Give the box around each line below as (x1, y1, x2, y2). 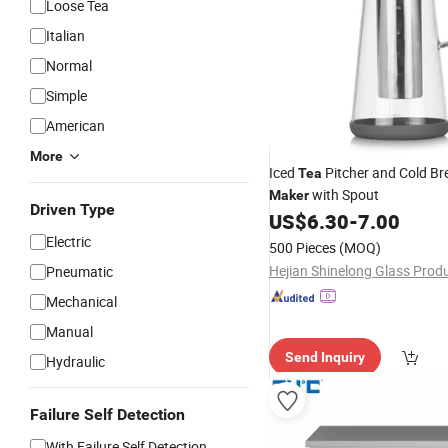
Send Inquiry (285, 349, 365, 365)
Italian (46, 26, 85, 45)
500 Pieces (269, 238, 336, 257)
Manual (46, 322, 93, 341)
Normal (46, 56, 92, 75)
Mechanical (46, 292, 117, 311)
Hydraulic (46, 352, 105, 371)
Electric (46, 232, 91, 251)
